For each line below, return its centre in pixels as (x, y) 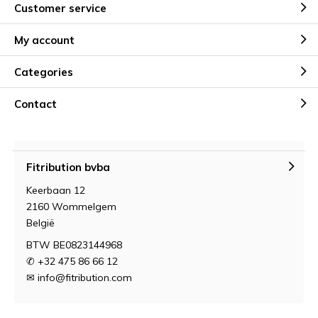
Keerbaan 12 (56, 190)
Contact (35, 104)
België (40, 223)
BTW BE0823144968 (74, 245)
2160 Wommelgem (71, 207)
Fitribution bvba (68, 167)
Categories (44, 72)
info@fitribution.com (85, 278)
